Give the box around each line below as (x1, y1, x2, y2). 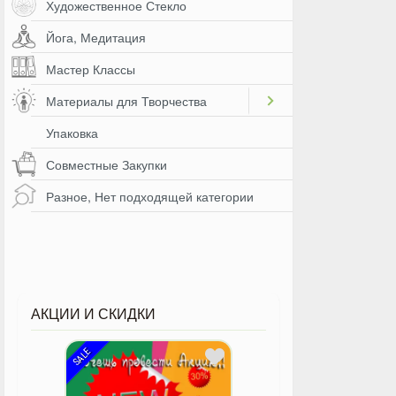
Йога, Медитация (46, 28, 146, 46)
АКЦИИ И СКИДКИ (31, 304, 156, 323)
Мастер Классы (46, 60, 135, 78)
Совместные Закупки (46, 156, 167, 173)
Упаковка (46, 124, 98, 141)
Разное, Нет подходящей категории (46, 187, 254, 205)
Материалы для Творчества (46, 92, 207, 110)
